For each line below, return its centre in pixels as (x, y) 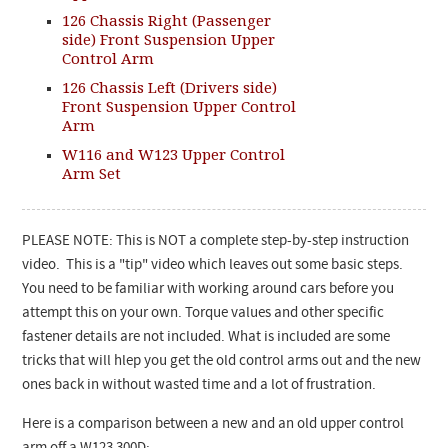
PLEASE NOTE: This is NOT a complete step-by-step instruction (216, 242)
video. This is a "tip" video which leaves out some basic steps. (213, 266)
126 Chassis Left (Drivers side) (170, 87)
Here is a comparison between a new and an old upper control (213, 425)
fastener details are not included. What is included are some (206, 338)
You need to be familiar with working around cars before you (208, 290)
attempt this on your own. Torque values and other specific (203, 314)
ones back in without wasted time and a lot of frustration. (201, 386)
